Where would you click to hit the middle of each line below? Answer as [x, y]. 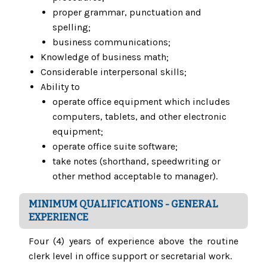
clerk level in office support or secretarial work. [130, 256]
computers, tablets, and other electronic [139, 117]
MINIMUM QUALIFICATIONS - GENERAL [123, 204]
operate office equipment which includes [141, 102]
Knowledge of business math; [106, 57]
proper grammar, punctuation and [127, 13]
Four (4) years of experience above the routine [133, 241]
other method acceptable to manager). [135, 176]
